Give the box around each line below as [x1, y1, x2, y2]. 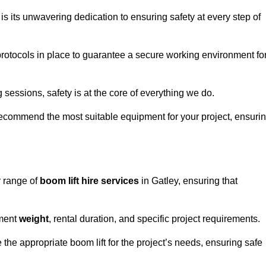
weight [19, 214, 49, 224]
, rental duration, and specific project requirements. [49, 214, 260, 224]
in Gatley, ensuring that [139, 176, 237, 186]
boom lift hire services [40, 176, 139, 186]
